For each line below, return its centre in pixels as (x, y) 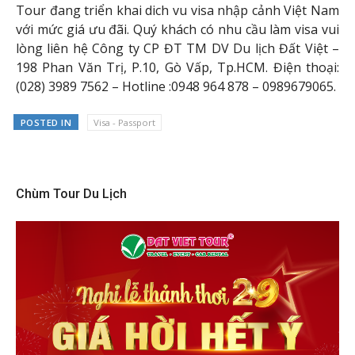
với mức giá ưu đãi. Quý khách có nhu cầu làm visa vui (177, 29)
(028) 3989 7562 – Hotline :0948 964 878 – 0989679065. (176, 86)
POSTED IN (46, 122)
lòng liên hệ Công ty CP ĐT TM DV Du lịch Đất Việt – (177, 48)
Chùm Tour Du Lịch (71, 193)
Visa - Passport (124, 122)
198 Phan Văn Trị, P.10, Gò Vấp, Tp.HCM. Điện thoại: (177, 67)
